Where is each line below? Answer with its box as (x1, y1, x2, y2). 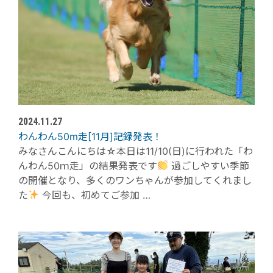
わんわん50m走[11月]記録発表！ (18, 130, 162, 143)
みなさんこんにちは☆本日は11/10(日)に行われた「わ (18, 144, 253, 157)
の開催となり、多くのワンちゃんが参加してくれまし (18, 174, 252, 186)
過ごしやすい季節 (168, 159, 250, 172)
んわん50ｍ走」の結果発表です (18, 159, 157, 172)
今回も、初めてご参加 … (39, 188, 151, 201)
